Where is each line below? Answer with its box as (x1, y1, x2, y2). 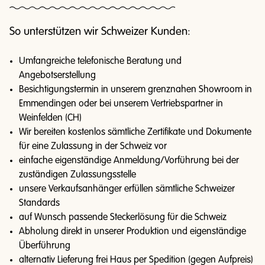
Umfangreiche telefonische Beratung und (19, 57, 182, 66)
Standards (19, 199, 60, 208)
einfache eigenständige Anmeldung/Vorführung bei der (19, 156, 239, 166)
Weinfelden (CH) (19, 114, 82, 123)
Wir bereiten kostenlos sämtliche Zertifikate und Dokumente (19, 128, 251, 137)
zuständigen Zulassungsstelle (19, 170, 136, 180)
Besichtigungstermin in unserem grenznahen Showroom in (19, 85, 252, 95)
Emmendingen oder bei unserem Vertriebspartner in (19, 99, 223, 109)
